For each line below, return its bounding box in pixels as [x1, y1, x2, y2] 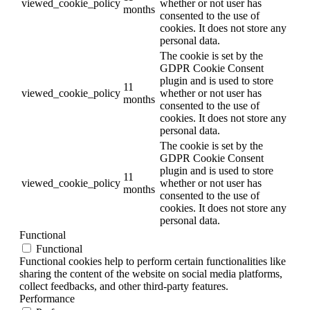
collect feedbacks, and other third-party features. [19, 280, 228, 293]
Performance [19, 293, 75, 305]
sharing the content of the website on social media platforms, [19, 268, 282, 280]
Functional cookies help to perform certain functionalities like [19, 255, 286, 268]
